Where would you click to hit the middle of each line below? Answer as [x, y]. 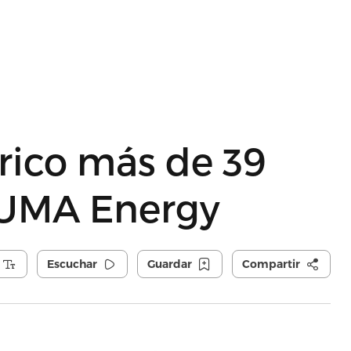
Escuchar [72, 264]
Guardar [169, 264]
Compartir [271, 264]
